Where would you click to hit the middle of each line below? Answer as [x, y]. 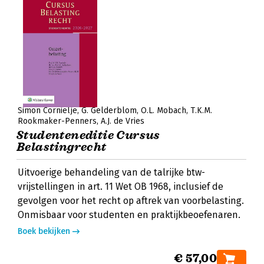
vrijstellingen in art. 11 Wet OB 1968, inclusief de [121, 187]
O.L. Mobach [164, 110]
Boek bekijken [44, 231]
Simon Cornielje [47, 110]
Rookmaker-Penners [57, 121]
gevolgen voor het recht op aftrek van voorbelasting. [131, 201]
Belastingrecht [62, 147]
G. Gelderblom [109, 110]
